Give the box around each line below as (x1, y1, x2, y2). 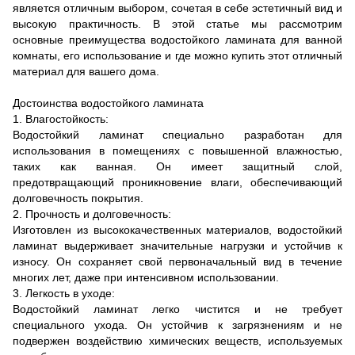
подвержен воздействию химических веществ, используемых (13, 334, 342, 347)
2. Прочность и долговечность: (13, 208, 171, 220)
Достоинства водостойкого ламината (13, 97, 204, 109)
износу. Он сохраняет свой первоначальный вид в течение (13, 255, 342, 268)
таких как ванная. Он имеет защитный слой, (13, 160, 342, 173)
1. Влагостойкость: (13, 113, 109, 125)
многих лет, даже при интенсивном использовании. (13, 271, 279, 284)
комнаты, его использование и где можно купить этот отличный (13, 49, 342, 62)
